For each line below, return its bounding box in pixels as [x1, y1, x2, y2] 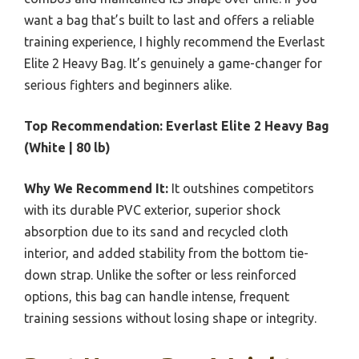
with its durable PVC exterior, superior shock [24, 202, 280, 217]
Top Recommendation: [24, 118, 163, 133]
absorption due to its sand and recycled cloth [24, 224, 288, 239]
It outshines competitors [168, 180, 314, 196]
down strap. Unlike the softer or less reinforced [24, 267, 296, 282]
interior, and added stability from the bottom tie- [24, 245, 309, 260]
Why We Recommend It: [24, 180, 168, 196]
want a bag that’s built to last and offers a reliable [24, 12, 314, 27]
